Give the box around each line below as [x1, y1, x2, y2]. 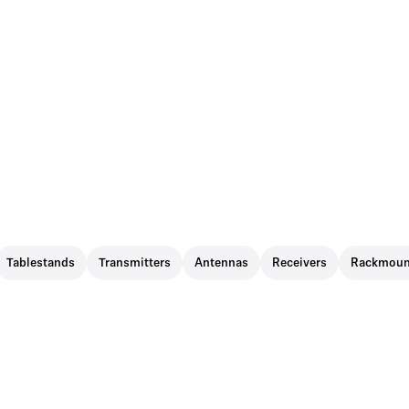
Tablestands [6, 257, 75, 269]
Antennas [194, 257, 248, 269]
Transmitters [99, 257, 171, 269]
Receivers [272, 257, 327, 269]
